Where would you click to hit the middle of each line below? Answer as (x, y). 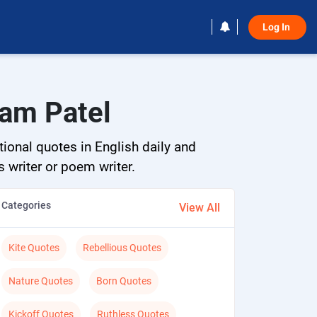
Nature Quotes (41, 281)
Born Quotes (124, 281)
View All (200, 208)
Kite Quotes (34, 248)
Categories (27, 205)
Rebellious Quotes (122, 248)
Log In (277, 27)
